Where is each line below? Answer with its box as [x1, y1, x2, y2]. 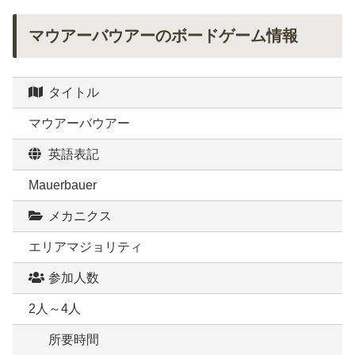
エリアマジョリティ [29, 240, 143, 254]
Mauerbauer [29, 178, 97, 193]
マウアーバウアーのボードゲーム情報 [29, 27, 298, 45]
